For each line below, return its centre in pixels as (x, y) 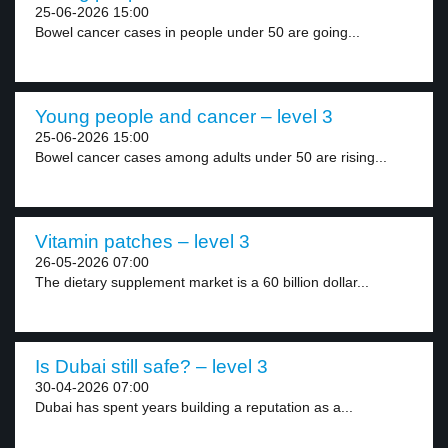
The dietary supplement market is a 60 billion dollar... (202, 282)
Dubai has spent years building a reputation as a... (194, 407)
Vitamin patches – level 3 (142, 241)
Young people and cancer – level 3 (184, 116)
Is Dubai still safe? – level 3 (151, 366)
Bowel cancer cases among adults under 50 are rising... (211, 157)
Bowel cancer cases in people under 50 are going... (197, 32)
